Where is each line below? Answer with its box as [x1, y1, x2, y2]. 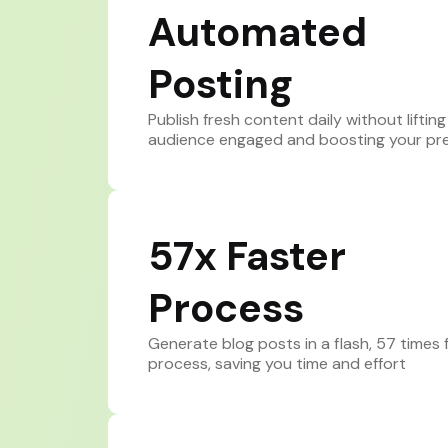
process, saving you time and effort [147, 353, 406, 375]
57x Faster [147, 230, 346, 283]
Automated [147, 6, 367, 59]
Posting [147, 58, 293, 111]
